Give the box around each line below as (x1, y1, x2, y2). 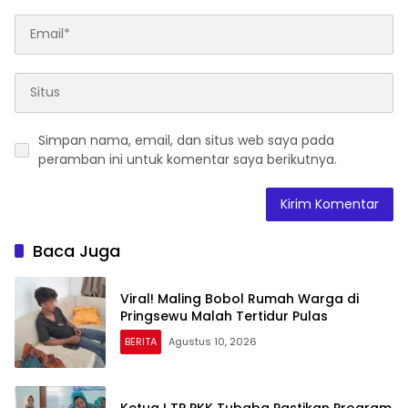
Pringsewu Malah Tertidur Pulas (120, 306, 328, 325)
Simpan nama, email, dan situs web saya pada (38, 130, 334, 149)
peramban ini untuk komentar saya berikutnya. (38, 149, 337, 168)
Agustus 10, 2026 (168, 333, 257, 349)
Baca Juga (33, 239, 120, 262)
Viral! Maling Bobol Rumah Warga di (120, 289, 359, 308)
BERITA (125, 333, 157, 349)
